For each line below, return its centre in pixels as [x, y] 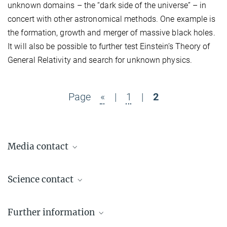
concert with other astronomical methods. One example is [112, 19]
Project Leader [87, 215]
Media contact [39, 146]
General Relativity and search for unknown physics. [100, 60]
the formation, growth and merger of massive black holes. [111, 32]
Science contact [42, 179]
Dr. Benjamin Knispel [107, 167]
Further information [52, 212]
